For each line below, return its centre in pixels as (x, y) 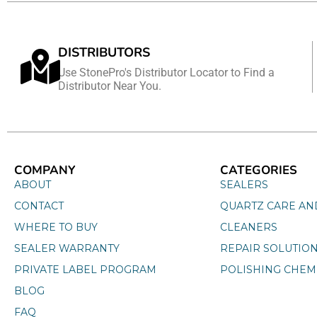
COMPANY (45, 170)
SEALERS (244, 184)
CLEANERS (248, 227)
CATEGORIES (258, 170)
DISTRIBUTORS (104, 52)
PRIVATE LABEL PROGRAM (85, 269)
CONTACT (39, 206)
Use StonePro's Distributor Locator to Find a (167, 72)
